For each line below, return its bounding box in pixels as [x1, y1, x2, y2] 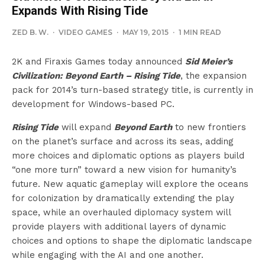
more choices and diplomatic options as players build [12, 150, 244, 161]
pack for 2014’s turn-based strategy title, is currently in [12, 85, 253, 96]
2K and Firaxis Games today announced [12, 56, 185, 67]
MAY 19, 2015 [122, 28, 169, 37]
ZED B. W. [12, 28, 49, 37]
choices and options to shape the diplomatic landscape [12, 235, 252, 247]
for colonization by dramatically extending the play [12, 193, 234, 204]
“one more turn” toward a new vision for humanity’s [12, 164, 237, 176]
